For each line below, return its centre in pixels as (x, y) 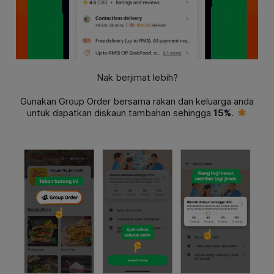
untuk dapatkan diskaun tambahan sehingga (119, 113)
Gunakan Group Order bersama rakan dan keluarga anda (137, 101)
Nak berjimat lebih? (137, 77)
